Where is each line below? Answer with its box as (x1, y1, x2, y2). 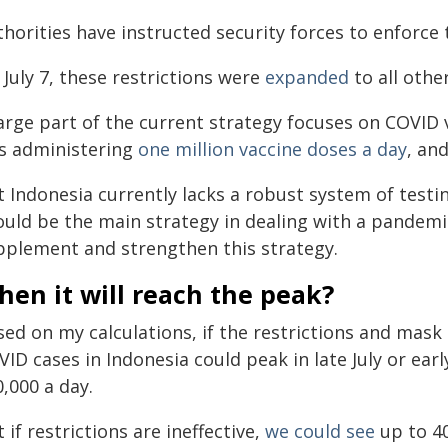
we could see (265, 418, 375, 443)
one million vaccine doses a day (138, 136, 407, 161)
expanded (265, 64, 349, 89)
